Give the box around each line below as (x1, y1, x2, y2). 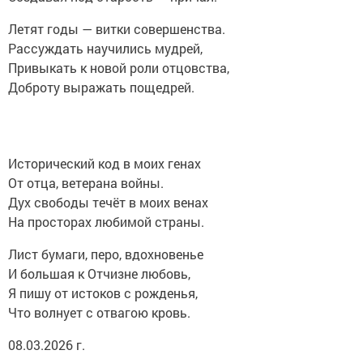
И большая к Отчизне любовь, (8, 265, 190, 283)
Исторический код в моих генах (8, 155, 201, 173)
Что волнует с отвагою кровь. (8, 304, 190, 322)
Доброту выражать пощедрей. (8, 79, 194, 96)
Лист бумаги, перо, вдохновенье (8, 246, 203, 263)
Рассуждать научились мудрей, (8, 40, 203, 58)
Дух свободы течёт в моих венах (8, 194, 208, 211)
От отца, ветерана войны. (8, 174, 164, 192)
